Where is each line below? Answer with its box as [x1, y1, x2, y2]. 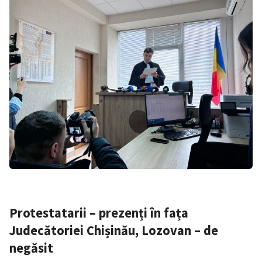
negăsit [9, 240, 53, 257]
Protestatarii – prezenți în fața [9, 205, 188, 222]
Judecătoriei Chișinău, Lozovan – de [9, 222, 218, 239]
